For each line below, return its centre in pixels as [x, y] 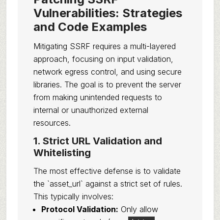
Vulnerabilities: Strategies [108, 13]
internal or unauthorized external [91, 110]
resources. [52, 123]
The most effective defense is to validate [107, 171]
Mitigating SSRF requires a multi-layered [104, 46]
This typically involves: [73, 196]
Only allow [138, 209]
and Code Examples [90, 27]
